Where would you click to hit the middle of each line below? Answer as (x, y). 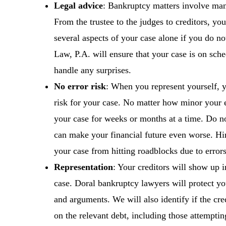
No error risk (80, 87)
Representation (84, 167)
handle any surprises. (93, 70)
